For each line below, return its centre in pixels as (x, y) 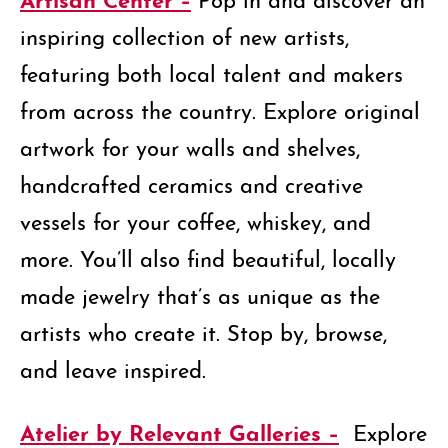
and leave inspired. (113, 367)
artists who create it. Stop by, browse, (203, 330)
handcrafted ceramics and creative (191, 182)
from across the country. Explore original (220, 108)
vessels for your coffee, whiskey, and (195, 219)
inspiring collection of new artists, (184, 34)
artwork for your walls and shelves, (190, 145)
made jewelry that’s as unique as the (200, 293)
